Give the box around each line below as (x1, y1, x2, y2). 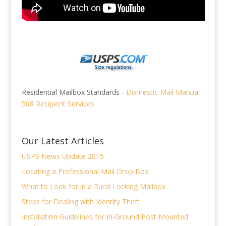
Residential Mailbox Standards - (21, 87, 126, 97)
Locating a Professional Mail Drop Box (21, 166, 148, 177)
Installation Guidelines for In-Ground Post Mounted (21, 212, 188, 222)
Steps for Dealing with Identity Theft (21, 197, 140, 207)
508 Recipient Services (21, 99, 94, 109)
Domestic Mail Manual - (126, 87, 204, 97)
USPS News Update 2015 (21, 151, 104, 161)
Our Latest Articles (21, 135, 104, 147)
